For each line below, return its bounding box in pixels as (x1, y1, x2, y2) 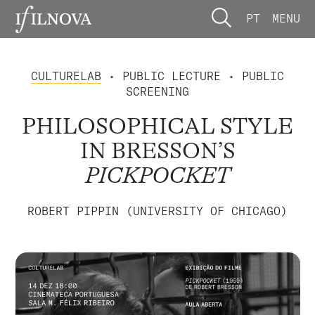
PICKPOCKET (84, 162, 231, 189)
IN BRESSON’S (79, 138, 236, 165)
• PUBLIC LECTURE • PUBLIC (101, 68, 284, 83)
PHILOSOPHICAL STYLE (22, 113, 293, 140)
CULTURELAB (31, 68, 101, 83)
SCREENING (126, 84, 189, 98)
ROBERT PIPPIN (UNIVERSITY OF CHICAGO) (27, 203, 288, 218)
